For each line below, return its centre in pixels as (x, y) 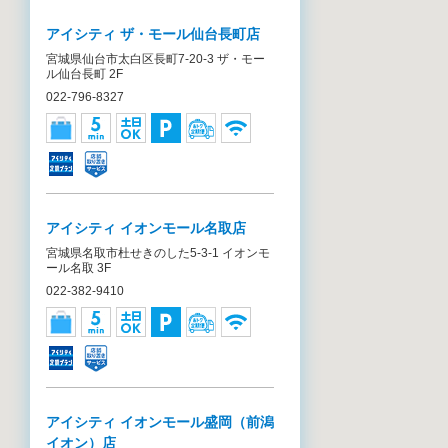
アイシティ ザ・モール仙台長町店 (153, 34)
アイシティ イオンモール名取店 (146, 228)
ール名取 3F (78, 268)
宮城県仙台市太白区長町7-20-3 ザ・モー (155, 59)
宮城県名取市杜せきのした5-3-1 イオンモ (158, 253)
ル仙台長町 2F (84, 74)
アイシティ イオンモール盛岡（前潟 (160, 422)
